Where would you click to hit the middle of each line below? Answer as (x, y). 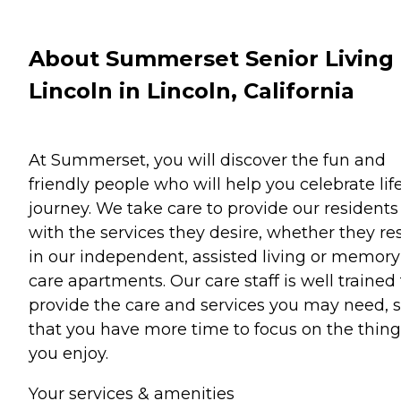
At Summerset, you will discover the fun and (207, 160)
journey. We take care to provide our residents (213, 208)
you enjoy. (68, 353)
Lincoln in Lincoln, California (192, 90)
